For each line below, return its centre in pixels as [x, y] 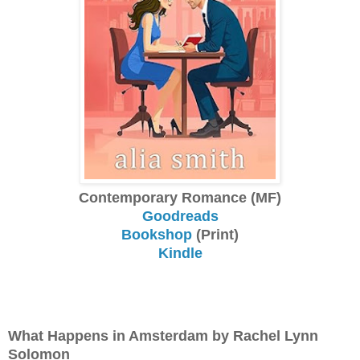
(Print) [215, 234]
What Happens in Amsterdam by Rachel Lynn [163, 335]
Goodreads [180, 216]
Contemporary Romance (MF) [180, 197]
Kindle [180, 253]
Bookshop [157, 234]
